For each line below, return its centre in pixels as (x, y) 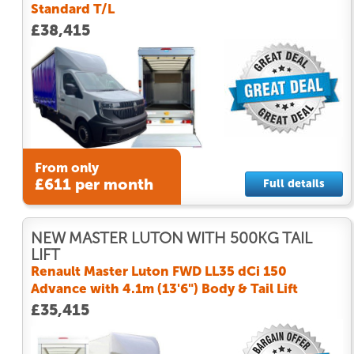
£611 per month (94, 185)
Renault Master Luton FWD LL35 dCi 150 (159, 271)
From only (66, 168)
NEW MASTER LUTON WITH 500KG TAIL (171, 238)
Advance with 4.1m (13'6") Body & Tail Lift (164, 288)
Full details (294, 183)
